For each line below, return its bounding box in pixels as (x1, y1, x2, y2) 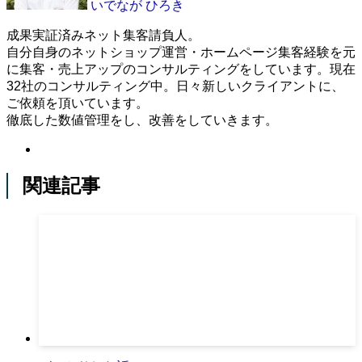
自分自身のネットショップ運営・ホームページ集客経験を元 (6, 44, 356, 59)
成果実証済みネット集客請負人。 (6, 27, 200, 42)
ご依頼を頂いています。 (6, 95, 149, 110)
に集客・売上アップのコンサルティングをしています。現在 (6, 61, 356, 76)
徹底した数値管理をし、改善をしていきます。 (6, 112, 278, 127)
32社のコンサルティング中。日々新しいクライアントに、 (6, 78, 344, 93)
